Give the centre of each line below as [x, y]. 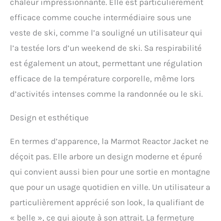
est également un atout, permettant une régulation [106, 63]
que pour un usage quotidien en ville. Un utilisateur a [110, 187]
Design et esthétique [49, 118]
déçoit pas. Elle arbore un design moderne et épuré [106, 157]
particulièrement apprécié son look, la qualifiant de [107, 203]
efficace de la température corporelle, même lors [102, 79]
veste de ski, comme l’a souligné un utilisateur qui [106, 33]
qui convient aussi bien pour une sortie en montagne [110, 172]
